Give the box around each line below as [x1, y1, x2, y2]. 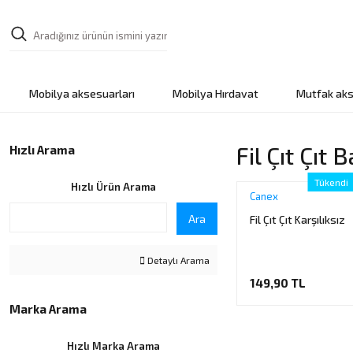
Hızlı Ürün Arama [71, 180, 156, 193]
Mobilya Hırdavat [172, 87, 258, 100]
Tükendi [314, 176, 348, 188]
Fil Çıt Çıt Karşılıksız [250, 213, 345, 226]
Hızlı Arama [9, 143, 75, 157]
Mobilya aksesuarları [28, 87, 135, 100]
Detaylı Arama [145, 255, 210, 266]
